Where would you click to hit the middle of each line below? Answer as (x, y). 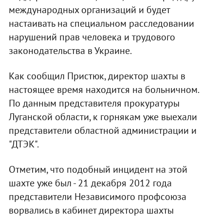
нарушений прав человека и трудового (92, 37)
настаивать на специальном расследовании (101, 24)
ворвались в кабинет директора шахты (91, 210)
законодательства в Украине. (70, 51)
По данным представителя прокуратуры (94, 103)
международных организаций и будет (89, 10)
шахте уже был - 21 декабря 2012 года (90, 183)
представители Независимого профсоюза (97, 197)
